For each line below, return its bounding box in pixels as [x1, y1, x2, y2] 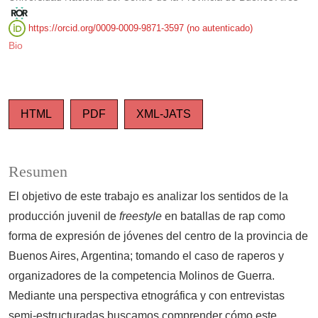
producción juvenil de [9, 210, 119, 223]
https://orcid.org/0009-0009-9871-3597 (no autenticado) [26, 22, 253, 33]
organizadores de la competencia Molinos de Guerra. [9, 270, 275, 283]
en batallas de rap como [162, 210, 285, 223]
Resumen [9, 163, 67, 181]
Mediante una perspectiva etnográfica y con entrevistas [9, 290, 285, 302]
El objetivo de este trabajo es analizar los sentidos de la [9, 190, 288, 203]
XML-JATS [136, 108, 191, 121]
